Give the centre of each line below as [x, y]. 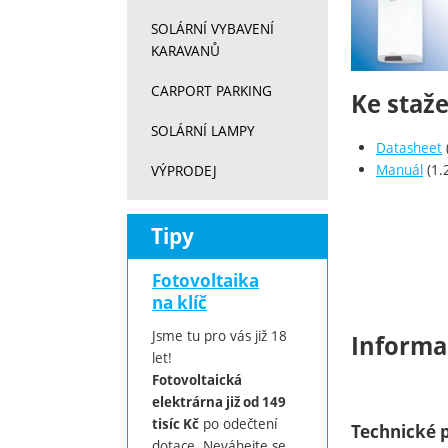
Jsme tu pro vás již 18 [220, 335]
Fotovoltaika [206, 280]
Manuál [399, 170]
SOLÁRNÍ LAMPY [203, 131]
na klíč [180, 302]
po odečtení [238, 423]
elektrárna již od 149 [219, 401]
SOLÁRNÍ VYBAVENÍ [213, 29]
